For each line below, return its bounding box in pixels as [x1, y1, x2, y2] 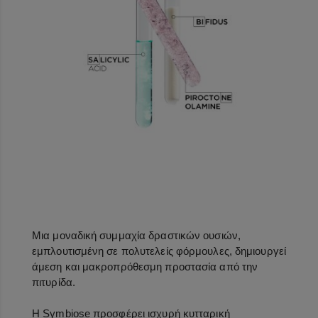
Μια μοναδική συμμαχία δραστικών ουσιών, [32, 229, 241, 241]
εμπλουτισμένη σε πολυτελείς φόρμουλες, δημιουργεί [32, 244, 286, 257]
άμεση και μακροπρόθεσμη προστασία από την [32, 260, 258, 273]
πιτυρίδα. [32, 275, 78, 288]
